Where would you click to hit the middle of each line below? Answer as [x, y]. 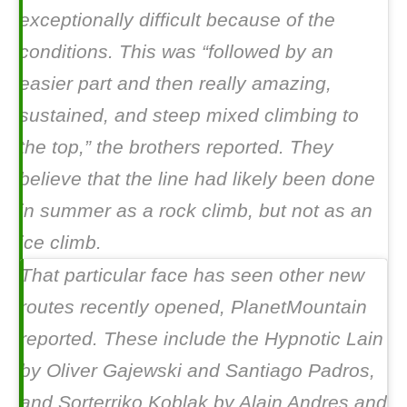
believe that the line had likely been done [197, 178]
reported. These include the [142, 338]
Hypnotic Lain [324, 338]
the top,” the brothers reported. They [176, 146]
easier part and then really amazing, [175, 83]
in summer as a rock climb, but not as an [196, 210]
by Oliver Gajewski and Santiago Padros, [198, 370]
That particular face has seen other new [192, 274]
